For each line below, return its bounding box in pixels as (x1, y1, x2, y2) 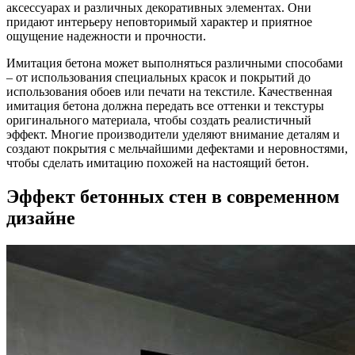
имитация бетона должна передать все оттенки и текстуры (6, 98, 324, 113)
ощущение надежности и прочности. (6, 29, 206, 43)
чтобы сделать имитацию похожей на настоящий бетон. (6, 155, 309, 170)
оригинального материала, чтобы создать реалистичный (6, 113, 311, 127)
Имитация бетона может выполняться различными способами (6, 55, 343, 70)
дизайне (6, 207, 75, 228)
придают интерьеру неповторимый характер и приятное (6, 14, 312, 29)
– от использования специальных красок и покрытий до (6, 70, 311, 84)
